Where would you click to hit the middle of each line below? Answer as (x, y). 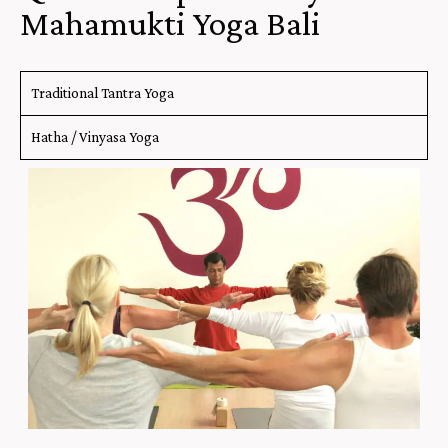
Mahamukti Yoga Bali (170, 24)
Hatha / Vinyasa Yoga (95, 137)
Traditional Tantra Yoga (102, 93)
